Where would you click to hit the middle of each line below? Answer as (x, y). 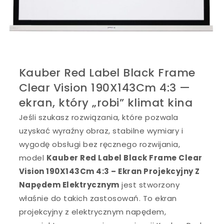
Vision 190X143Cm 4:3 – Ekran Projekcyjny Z (109, 171)
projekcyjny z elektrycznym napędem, (92, 211)
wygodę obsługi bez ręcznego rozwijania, (99, 144)
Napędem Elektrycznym (69, 184)
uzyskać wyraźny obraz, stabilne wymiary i (101, 130)
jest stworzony (149, 184)
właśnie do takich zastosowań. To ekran (98, 198)
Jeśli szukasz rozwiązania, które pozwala (98, 117)
